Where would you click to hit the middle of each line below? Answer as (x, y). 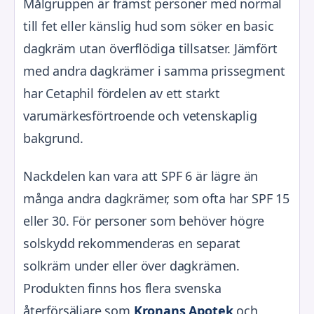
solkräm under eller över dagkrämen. (132, 265)
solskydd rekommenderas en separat (132, 243)
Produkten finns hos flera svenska (122, 288)
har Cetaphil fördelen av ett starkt (122, 93)
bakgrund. (53, 138)
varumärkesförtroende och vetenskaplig (140, 115)
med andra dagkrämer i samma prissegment (154, 70)
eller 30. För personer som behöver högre (144, 220)
